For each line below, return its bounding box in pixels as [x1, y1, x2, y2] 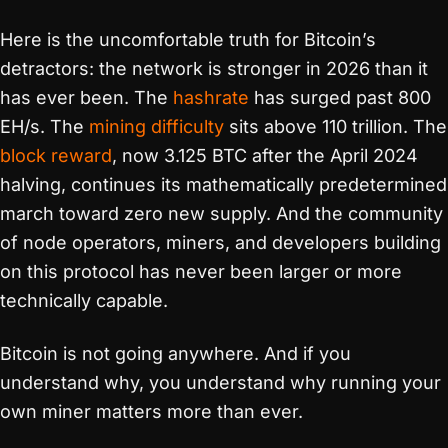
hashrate [173, 87, 249, 108]
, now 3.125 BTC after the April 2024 [112, 145, 418, 166]
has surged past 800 [249, 87, 431, 108]
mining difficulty [89, 116, 224, 137]
